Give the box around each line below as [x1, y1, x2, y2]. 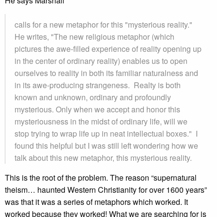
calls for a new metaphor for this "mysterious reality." [15, 19, 192, 30]
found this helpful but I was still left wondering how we [15, 140, 198, 151]
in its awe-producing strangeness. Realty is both [15, 79, 181, 91]
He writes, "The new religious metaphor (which [15, 31, 174, 42]
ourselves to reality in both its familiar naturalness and [15, 67, 198, 78]
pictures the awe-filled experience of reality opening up [15, 43, 201, 54]
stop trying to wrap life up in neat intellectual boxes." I [15, 128, 198, 139]
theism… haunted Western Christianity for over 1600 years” [5, 184, 207, 195]
